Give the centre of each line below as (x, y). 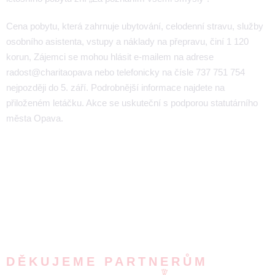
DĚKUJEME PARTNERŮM (107, 261)
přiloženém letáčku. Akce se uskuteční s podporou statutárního (132, 103)
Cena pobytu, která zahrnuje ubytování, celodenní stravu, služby (135, 26)
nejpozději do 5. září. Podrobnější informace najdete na (115, 87)
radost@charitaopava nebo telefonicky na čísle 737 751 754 (126, 72)
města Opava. (35, 118)
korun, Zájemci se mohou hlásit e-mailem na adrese (110, 56)
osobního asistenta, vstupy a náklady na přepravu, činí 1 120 (127, 41)
